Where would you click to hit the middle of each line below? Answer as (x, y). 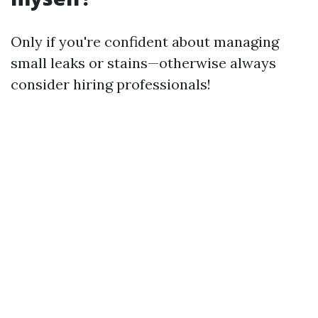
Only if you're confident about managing (145, 42)
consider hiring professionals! (111, 84)
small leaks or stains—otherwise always (143, 63)
